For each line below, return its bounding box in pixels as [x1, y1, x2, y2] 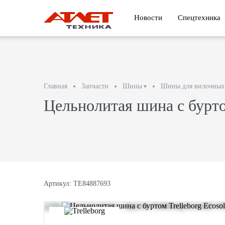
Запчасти [81, 82, 108, 90]
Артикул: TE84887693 [44, 180, 110, 188]
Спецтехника [178, 14, 220, 22]
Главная [44, 82, 67, 90]
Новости [134, 14, 162, 22]
